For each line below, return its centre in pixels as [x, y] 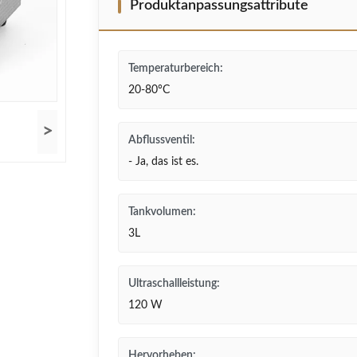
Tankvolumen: [162, 212]
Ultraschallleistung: [174, 284]
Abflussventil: [162, 140]
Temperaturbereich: [176, 69]
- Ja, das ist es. [163, 162]
